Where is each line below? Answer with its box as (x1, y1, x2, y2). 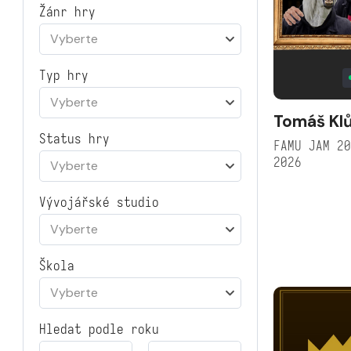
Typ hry (39, 67, 89, 84)
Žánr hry (39, 4, 96, 20)
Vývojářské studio (39, 194, 159, 211)
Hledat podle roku (39, 321, 159, 338)
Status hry (39, 131, 110, 147)
